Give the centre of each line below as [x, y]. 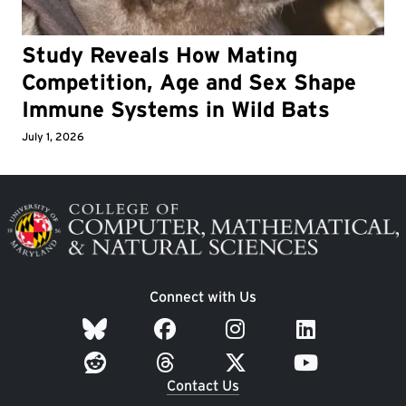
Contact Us [203, 386]
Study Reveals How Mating [159, 54]
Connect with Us [203, 297]
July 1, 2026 [53, 136]
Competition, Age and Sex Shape [189, 82]
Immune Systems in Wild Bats [176, 109]
